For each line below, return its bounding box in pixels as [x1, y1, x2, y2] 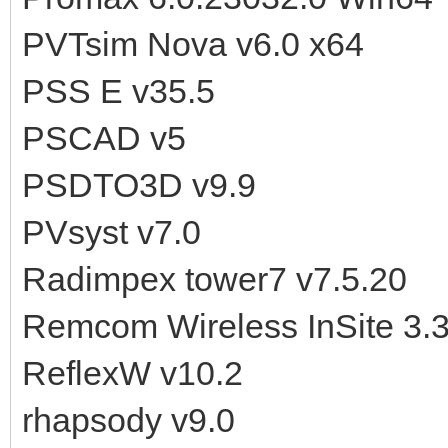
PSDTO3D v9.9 [22, 165, 256, 204]
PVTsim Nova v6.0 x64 [22, 24, 364, 63]
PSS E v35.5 [22, 71, 215, 110]
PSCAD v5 [22, 118, 186, 157]
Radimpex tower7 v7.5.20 [22, 259, 407, 298]
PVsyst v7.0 [22, 212, 201, 251]
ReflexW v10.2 [22, 353, 243, 392]
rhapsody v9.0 [22, 400, 235, 439]
